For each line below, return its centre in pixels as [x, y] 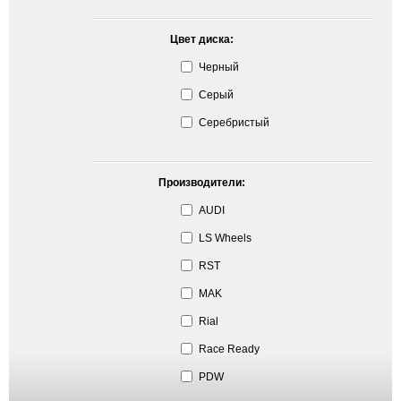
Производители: [201, 183]
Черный [219, 67]
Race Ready [229, 349]
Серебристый [234, 122]
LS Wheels [225, 238]
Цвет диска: [201, 39]
